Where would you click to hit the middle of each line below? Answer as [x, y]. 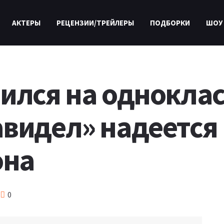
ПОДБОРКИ [170, 23]
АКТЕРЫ [26, 23]
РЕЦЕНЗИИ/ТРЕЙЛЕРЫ [95, 23]
